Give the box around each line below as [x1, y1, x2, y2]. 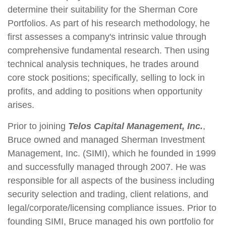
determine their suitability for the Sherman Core [8, 5, 198, 15]
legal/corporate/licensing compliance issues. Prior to [8, 203, 216, 213]
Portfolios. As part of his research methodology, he [8, 18, 210, 28]
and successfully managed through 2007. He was [8, 162, 206, 172]
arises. [8, 100, 34, 110]
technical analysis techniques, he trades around [8, 59, 199, 69]
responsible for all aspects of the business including [8, 176, 214, 186]
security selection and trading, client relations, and [8, 189, 208, 199]
